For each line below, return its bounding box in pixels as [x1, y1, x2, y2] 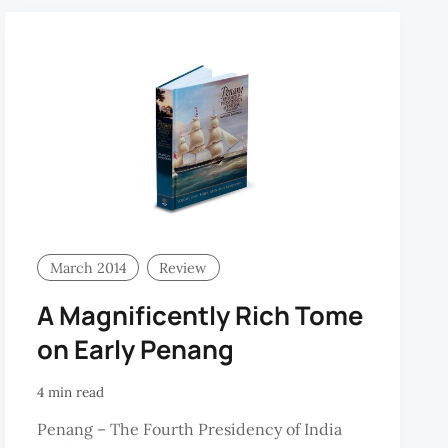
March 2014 [49, 258, 127, 277]
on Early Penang [37, 331, 235, 367]
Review [159, 258, 208, 277]
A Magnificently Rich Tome [37, 297, 364, 333]
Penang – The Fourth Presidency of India [37, 418, 343, 439]
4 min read [37, 383, 105, 402]
